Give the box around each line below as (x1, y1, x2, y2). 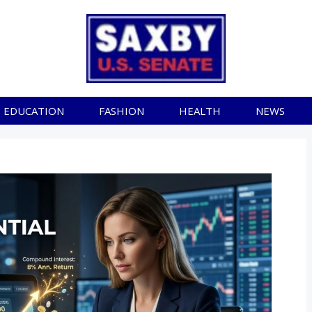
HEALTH (178, 104, 221, 118)
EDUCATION (3, 104, 64, 118)
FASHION (98, 104, 144, 118)
